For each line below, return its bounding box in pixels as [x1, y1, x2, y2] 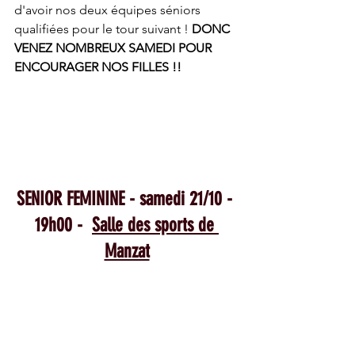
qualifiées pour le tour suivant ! [14, 21, 192, 36]
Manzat [104, 239, 150, 262]
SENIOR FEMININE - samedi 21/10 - [17, 187, 237, 210]
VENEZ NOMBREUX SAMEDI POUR [14, 40, 215, 55]
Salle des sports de [92, 213, 219, 236]
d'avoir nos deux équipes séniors [14, 2, 204, 17]
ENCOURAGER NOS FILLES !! [14, 59, 185, 74]
